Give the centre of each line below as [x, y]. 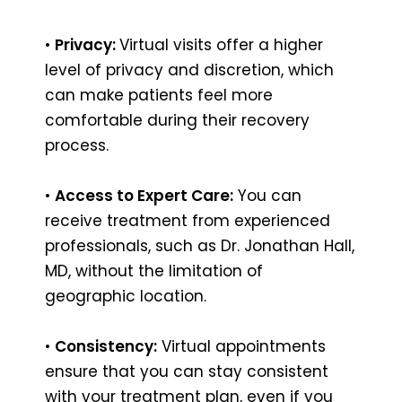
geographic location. [126, 296]
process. [77, 145]
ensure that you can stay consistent [187, 371]
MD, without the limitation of [154, 271]
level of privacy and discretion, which [189, 70]
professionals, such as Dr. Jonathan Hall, [200, 245]
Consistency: [106, 346]
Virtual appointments [241, 346]
